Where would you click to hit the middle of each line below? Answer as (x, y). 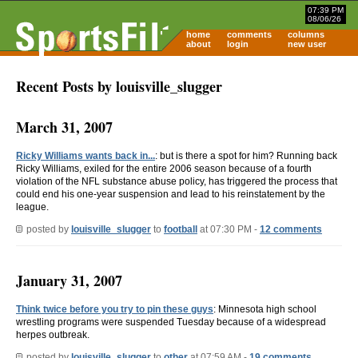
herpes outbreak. (53, 334)
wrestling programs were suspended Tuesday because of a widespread (171, 322)
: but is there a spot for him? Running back (246, 155)
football (181, 229)
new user (307, 44)
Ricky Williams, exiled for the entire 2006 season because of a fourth (164, 168)
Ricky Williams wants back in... (86, 155)
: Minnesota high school (265, 309)
